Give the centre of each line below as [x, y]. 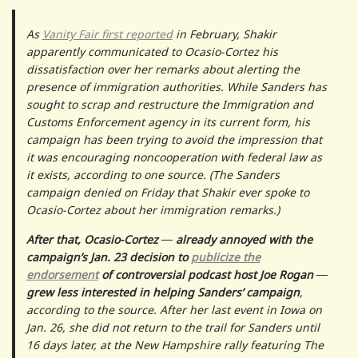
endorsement [62, 274]
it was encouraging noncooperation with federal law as [174, 157]
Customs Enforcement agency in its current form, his [168, 121]
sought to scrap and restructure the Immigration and [169, 104]
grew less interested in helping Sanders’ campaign [163, 292]
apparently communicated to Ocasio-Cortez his [152, 51]
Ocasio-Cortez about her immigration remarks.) [153, 209]
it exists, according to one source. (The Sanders [153, 174]
